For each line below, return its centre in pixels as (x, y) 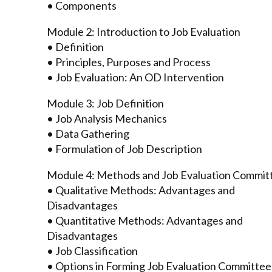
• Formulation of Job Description (124, 148)
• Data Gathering (88, 133)
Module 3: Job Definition (105, 103)
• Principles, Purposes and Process (129, 62)
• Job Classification (92, 250)
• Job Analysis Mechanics (107, 118)
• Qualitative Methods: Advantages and (141, 190)
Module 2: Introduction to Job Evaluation (144, 31)
